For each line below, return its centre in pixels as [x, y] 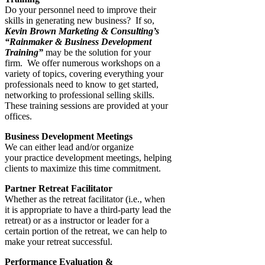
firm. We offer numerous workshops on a [83, 63]
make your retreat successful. [59, 241]
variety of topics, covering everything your [84, 73]
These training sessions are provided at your [86, 105]
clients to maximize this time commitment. [83, 168]
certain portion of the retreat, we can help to [86, 231]
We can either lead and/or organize [69, 147]
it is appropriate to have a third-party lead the [88, 209]
